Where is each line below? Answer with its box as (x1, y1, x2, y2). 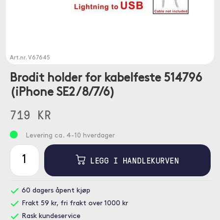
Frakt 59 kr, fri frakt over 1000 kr (19, 200, 128, 207)
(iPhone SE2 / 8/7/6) (9, 87, 115, 99)
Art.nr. (9, 55, 28, 61)
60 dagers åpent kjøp (19, 187, 90, 194)
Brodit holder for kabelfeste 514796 (9, 73, 202, 84)
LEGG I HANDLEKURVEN (85, 155, 179, 166)
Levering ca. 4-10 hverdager (25, 132, 115, 139)
